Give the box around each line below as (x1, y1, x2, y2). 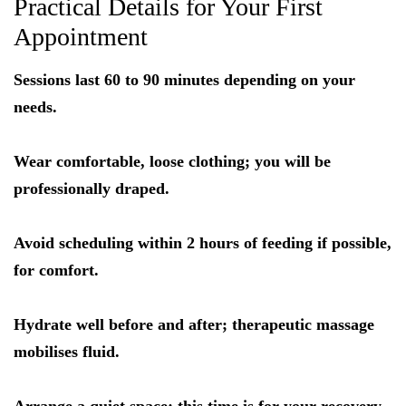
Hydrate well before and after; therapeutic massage (14, 315, 374, 334)
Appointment (14, 23, 148, 52)
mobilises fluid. (14, 343, 120, 362)
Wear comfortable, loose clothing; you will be (14, 152, 331, 171)
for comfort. (14, 261, 99, 280)
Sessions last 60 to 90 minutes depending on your (14, 71, 355, 90)
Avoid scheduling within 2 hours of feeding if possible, (14, 234, 391, 253)
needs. (14, 98, 57, 117)
